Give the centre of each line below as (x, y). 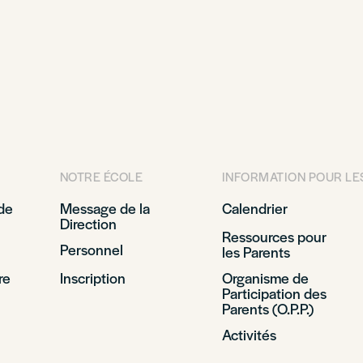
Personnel (91, 249)
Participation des (274, 293)
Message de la (105, 208)
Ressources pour (274, 236)
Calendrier (254, 208)
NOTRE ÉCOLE (101, 176)
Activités (249, 334)
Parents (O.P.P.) (267, 308)
